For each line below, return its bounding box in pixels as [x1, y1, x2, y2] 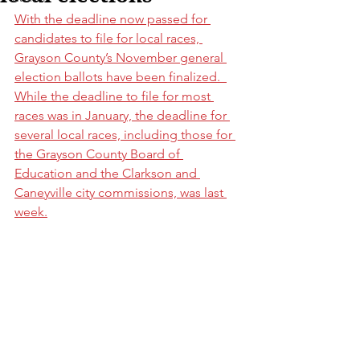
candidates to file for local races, [14, 31, 202, 46]
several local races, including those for [14, 127, 235, 142]
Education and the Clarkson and [14, 166, 200, 181]
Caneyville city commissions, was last [14, 185, 227, 200]
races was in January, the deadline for [14, 108, 230, 123]
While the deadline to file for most [14, 88, 214, 104]
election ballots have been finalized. [14, 69, 227, 84]
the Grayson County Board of [14, 146, 183, 162]
